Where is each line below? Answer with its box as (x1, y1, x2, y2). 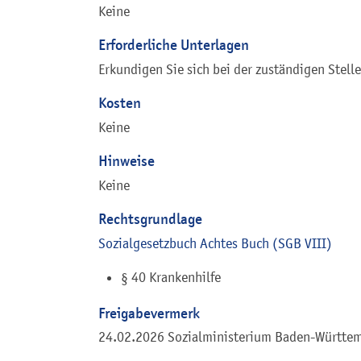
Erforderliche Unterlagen (98, 35, 249, 55)
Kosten (98, 93, 141, 113)
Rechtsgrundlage (98, 209, 202, 228)
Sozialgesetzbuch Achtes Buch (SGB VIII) (98, 234, 332, 251)
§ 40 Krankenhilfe (121, 268, 221, 285)
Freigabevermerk (98, 303, 200, 322)
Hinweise (98, 151, 155, 170)
